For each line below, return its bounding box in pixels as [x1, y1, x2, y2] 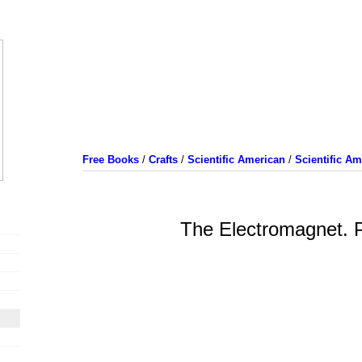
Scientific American [187, 154, 285, 166]
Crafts [148, 154, 178, 166]
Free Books [82, 154, 139, 166]
